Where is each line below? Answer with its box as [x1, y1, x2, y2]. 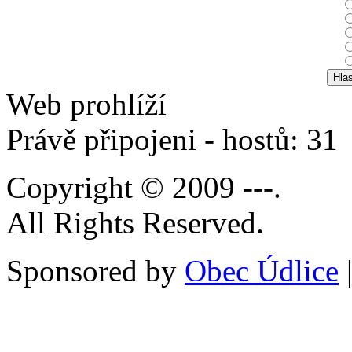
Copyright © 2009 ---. [6, 170, 281, 204]
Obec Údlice [185, 253, 339, 288]
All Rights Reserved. [6, 205, 264, 240]
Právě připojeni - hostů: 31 [6, 122, 346, 156]
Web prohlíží [6, 86, 167, 121]
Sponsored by [6, 253, 185, 288]
